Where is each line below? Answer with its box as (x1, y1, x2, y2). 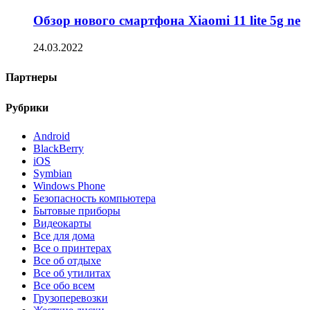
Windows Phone (33, 179, 105, 192)
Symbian (33, 167, 72, 179)
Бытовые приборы (33, 204, 120, 217)
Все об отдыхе (33, 254, 101, 266)
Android (33, 129, 70, 142)
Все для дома (33, 229, 95, 241)
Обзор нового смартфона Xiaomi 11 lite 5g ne (33, 13, 300, 28)
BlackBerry (33, 142, 84, 154)
